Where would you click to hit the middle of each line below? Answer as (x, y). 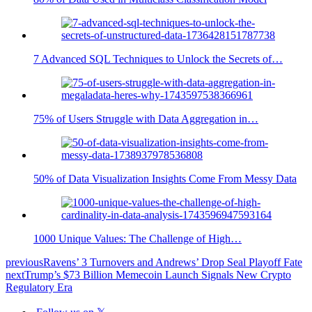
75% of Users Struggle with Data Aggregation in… (146, 118)
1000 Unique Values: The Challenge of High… (138, 238)
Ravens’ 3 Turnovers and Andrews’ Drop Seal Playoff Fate (173, 262)
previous (24, 262)
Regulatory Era (39, 287)
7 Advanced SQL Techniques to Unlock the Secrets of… (158, 58)
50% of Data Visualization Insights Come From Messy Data (165, 178)
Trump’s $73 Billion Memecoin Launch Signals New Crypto (158, 274)
